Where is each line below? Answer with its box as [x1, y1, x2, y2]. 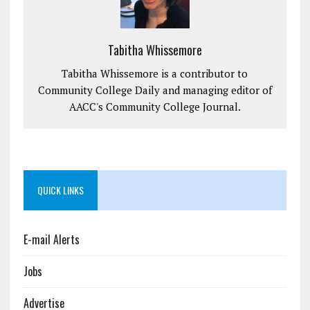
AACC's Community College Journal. [69, 100, 241, 114]
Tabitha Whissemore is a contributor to [62, 66, 248, 81]
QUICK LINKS [37, 183, 84, 198]
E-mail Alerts [23, 231, 80, 248]
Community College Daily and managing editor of [37, 83, 272, 98]
